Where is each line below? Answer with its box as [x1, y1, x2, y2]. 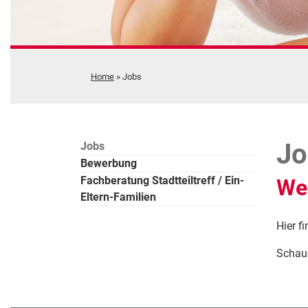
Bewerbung [80, 157, 137, 170]
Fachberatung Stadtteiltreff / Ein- [80, 174, 244, 188]
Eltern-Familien [80, 190, 156, 204]
